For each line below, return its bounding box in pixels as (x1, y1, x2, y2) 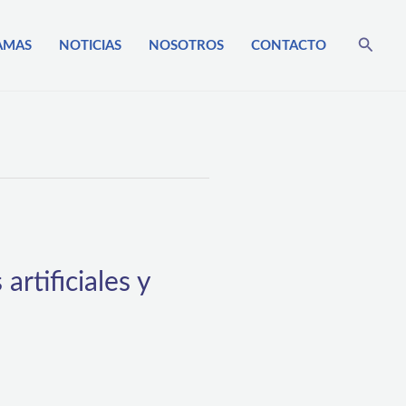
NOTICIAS (58, 38, 121, 53)
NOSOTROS (148, 38, 224, 53)
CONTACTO (250, 38, 326, 53)
